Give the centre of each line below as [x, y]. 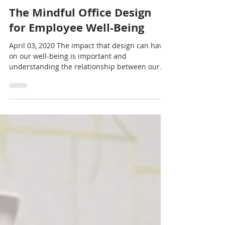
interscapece [48, 38]
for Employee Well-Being [77, 83]
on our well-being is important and [68, 111]
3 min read [86, 47]
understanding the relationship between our [84, 122]
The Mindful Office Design [80, 68]
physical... [26, 132]
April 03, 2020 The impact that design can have [88, 101]
